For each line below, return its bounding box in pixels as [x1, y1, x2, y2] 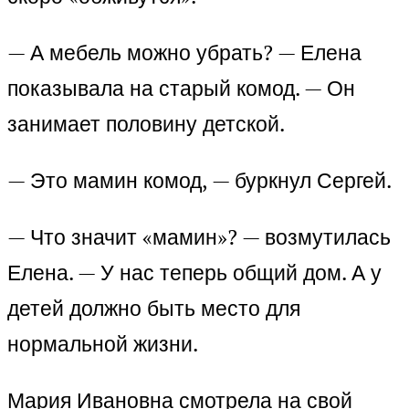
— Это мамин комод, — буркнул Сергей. [7, 166, 392, 195]
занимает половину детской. [7, 110, 285, 139]
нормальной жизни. [7, 330, 198, 359]
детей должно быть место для [7, 294, 300, 323]
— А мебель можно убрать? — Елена [7, 38, 362, 68]
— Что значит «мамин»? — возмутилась [7, 223, 391, 252]
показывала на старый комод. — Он [7, 74, 355, 103]
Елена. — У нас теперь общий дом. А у [7, 258, 382, 288]
